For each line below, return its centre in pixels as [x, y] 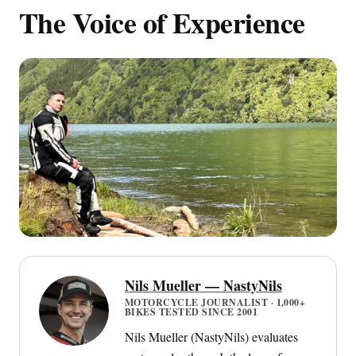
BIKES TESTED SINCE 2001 [192, 311]
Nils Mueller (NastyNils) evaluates [211, 336]
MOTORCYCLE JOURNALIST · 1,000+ [215, 302]
